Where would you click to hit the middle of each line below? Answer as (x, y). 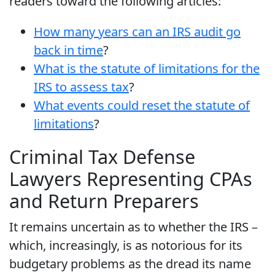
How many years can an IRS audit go (137, 32)
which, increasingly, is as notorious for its (126, 246)
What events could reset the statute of (142, 106)
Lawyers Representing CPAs (131, 179)
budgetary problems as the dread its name (130, 264)
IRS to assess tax (81, 87)
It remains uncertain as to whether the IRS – (134, 227)
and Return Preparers (104, 201)
